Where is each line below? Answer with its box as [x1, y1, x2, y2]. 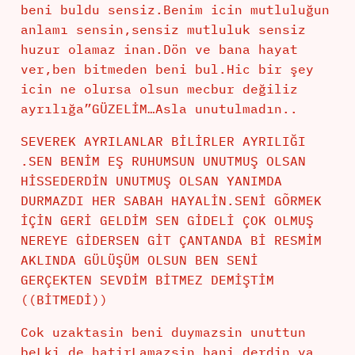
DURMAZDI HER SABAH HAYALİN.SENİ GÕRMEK [20, 193, 322, 209]
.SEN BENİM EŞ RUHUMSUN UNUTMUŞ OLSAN [20, 153, 306, 170]
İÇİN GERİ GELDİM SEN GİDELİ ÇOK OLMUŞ [20, 212, 314, 229]
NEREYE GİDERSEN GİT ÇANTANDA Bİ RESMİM [20, 232, 322, 249]
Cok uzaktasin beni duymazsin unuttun [20, 324, 306, 341]
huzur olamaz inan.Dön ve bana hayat [20, 41, 298, 58]
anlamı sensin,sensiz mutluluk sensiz [20, 21, 306, 38]
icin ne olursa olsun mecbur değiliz [20, 81, 298, 97]
